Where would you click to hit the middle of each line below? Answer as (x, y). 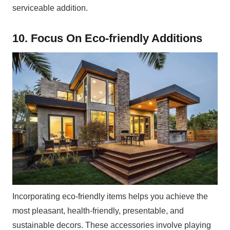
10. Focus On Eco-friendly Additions (107, 39)
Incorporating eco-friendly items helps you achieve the (110, 197)
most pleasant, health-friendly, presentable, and (98, 211)
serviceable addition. (50, 8)
